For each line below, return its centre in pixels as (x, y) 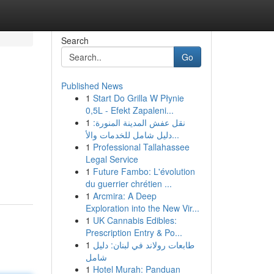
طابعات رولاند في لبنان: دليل (143, 245)
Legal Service (112, 159)
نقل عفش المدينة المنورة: (139, 122)
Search (75, 40)
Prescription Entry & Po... (134, 232)
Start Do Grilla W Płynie (138, 98)
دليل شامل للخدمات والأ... (175, 135)
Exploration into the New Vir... (142, 208)
